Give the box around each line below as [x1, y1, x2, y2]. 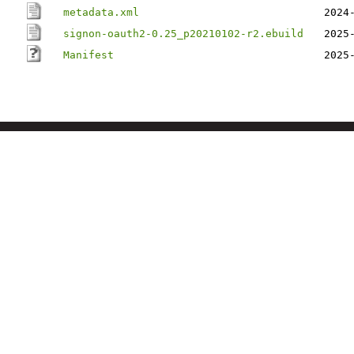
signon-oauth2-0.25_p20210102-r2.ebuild [63, 28, 303, 40]
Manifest [63, 49, 114, 61]
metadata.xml [63, 6, 139, 18]
